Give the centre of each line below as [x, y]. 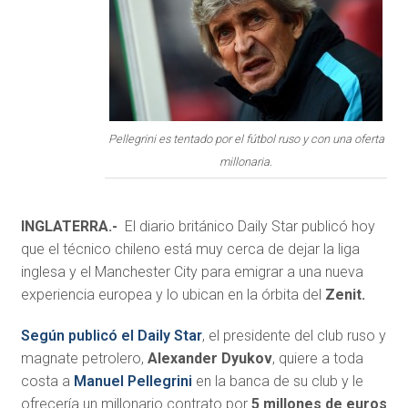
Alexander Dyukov [209, 359]
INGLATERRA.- [72, 227]
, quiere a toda [317, 359]
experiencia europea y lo [99, 295]
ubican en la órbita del [253, 295]
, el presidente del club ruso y [294, 336]
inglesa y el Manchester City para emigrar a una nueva [192, 272]
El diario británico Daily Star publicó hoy [250, 227]
